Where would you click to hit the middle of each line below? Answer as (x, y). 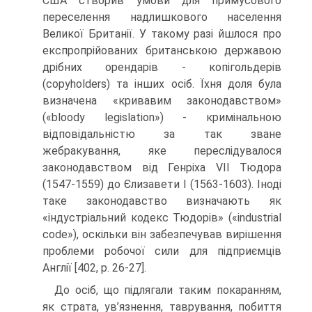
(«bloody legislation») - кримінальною (162, 117)
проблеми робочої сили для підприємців (162, 251)
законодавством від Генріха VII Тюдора (162, 167)
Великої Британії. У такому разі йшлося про (162, 34)
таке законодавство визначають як (162, 201)
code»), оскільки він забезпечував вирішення (162, 234)
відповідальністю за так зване (162, 134)
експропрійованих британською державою (162, 50)
